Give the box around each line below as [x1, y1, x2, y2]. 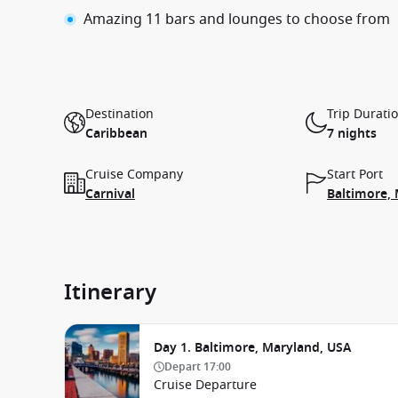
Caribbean [85, 124, 147, 143]
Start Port [327, 165, 383, 184]
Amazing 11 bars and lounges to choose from [84, 9, 390, 30]
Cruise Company [85, 165, 183, 184]
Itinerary [64, 276, 156, 308]
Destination [85, 105, 154, 123]
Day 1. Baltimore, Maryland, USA [154, 338, 351, 357]
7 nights [327, 124, 377, 143]
